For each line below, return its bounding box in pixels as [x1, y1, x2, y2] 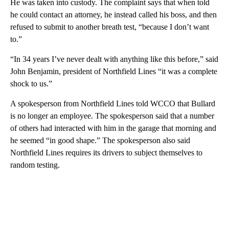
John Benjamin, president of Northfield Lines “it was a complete [10, 66, 217, 76]
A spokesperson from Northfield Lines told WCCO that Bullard [10, 99, 215, 108]
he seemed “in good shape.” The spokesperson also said [10, 135, 190, 145]
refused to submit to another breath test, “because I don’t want [10, 22, 209, 31]
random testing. [10, 160, 60, 169]
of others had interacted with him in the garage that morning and [10, 123, 216, 132]
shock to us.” [10, 79, 52, 88]
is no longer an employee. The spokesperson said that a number [10, 111, 214, 120]
